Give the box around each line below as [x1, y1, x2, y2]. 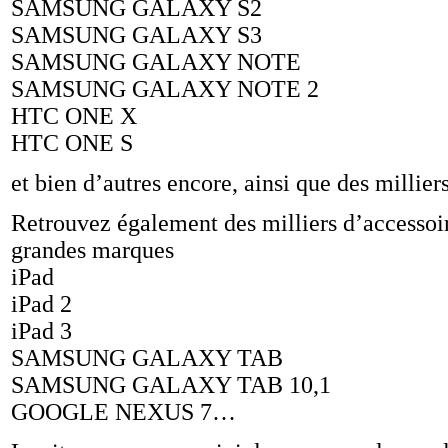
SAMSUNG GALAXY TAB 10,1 [11, 372, 331, 398]
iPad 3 [11, 318, 72, 344]
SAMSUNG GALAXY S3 [11, 22, 262, 48]
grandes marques [11, 237, 174, 263]
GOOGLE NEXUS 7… [11, 399, 236, 425]
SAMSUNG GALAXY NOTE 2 [11, 76, 319, 102]
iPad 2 [11, 291, 72, 317]
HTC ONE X [11, 103, 137, 129]
